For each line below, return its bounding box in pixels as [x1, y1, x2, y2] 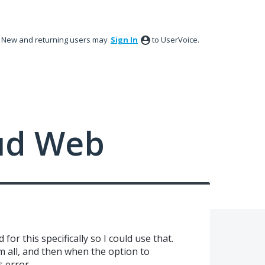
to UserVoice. [152, 34, 199, 45]
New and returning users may [1, 34, 109, 45]
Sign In [111, 34, 138, 45]
